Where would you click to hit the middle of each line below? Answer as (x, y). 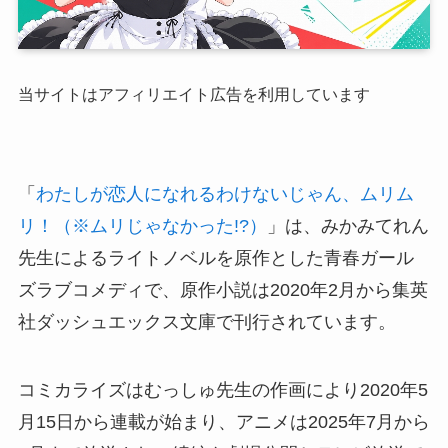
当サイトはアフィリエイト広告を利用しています (193, 93)
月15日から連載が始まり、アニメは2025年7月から (223, 422)
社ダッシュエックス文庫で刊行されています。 (206, 322)
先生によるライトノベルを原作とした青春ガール (215, 258)
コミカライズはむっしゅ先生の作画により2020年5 (222, 390)
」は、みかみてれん (347, 226)
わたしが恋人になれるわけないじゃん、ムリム (224, 194)
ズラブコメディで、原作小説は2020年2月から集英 (222, 290)
